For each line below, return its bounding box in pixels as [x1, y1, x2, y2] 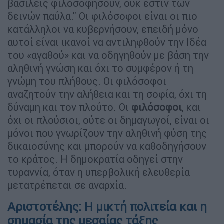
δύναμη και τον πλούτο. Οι [7, 100, 131, 113]
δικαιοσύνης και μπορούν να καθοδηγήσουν [7, 139, 206, 152]
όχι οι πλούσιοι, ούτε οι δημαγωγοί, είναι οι [7, 113, 209, 126]
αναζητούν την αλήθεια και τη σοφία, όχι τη [7, 87, 207, 100]
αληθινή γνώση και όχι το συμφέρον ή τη [7, 61, 193, 74]
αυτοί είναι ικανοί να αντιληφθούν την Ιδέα [7, 35, 206, 48]
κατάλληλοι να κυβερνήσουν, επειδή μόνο [7, 22, 198, 35]
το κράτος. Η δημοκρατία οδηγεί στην [7, 152, 183, 165]
